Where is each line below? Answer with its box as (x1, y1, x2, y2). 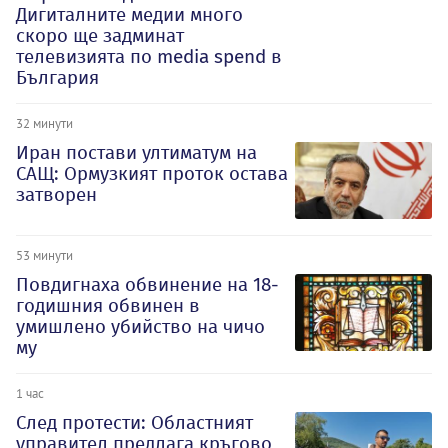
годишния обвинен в (16, 293, 200, 317)
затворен (16, 182, 97, 206)
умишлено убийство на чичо (16, 314, 265, 338)
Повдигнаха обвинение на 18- (16, 272, 279, 296)
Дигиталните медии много (16, 2, 243, 26)
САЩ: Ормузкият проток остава (16, 161, 288, 185)
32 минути (16, 114, 73, 131)
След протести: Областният (16, 410, 253, 434)
